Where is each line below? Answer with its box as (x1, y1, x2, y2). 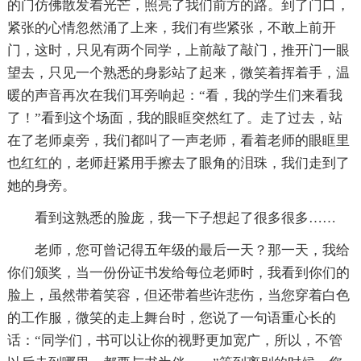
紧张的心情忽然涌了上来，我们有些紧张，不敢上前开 (6, 19, 336, 35)
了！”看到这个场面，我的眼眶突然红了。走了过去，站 (6, 110, 342, 126)
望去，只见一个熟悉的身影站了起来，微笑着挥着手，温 (6, 64, 350, 81)
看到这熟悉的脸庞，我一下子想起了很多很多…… (34, 210, 336, 226)
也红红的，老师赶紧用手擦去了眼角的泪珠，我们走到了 (6, 155, 350, 171)
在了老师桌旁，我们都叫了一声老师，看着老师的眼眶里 (6, 132, 350, 148)
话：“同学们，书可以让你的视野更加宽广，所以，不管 (6, 332, 342, 348)
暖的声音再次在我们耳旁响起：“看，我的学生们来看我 (6, 87, 342, 103)
